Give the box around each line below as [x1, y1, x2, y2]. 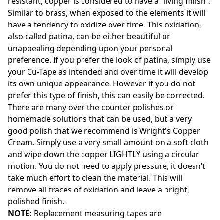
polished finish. [8, 196, 64, 207]
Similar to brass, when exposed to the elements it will [8, 7, 205, 19]
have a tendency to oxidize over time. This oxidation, [8, 19, 201, 30]
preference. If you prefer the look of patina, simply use [8, 55, 211, 66]
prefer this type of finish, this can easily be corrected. [8, 90, 205, 101]
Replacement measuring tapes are [32, 208, 162, 219]
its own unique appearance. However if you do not [8, 78, 195, 89]
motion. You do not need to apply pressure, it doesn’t [8, 161, 205, 172]
